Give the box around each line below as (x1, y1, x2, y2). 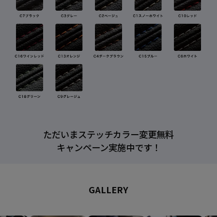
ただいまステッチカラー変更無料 (43, 127, 174, 140)
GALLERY (89, 183, 128, 196)
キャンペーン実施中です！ (56, 140, 161, 154)
